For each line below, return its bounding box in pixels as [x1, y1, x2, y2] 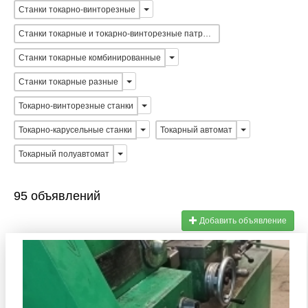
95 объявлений [14, 189, 100, 203]
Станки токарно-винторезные [19, 5, 135, 14]
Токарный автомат [160, 125, 232, 135]
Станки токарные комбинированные [19, 53, 161, 63]
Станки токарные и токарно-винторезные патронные [203, 29, 211, 38]
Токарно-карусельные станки [19, 125, 132, 135]
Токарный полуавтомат [19, 149, 109, 159]
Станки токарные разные [19, 77, 118, 87]
